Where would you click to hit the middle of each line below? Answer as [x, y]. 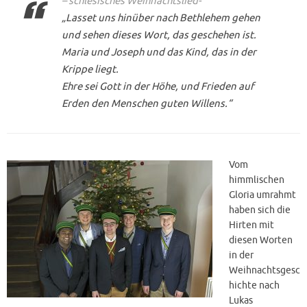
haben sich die [260, 210]
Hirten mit [251, 225]
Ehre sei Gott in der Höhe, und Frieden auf [158, 86]
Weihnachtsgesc [265, 271]
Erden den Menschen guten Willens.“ [147, 103]
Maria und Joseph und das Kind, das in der [159, 52]
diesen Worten [261, 241]
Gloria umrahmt [262, 195]
